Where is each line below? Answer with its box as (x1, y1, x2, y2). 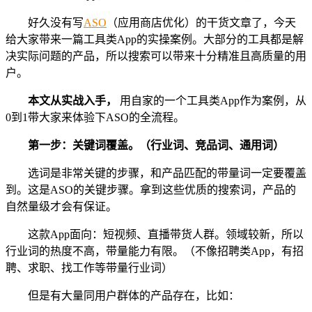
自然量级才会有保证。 (6, 200, 117, 212)
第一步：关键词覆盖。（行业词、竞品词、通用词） (28, 139, 284, 151)
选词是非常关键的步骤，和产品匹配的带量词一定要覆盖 (28, 166, 306, 179)
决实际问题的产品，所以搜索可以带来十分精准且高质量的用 (6, 49, 306, 62)
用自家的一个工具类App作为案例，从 (120, 94, 306, 107)
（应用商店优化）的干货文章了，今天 (107, 16, 296, 29)
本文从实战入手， (28, 94, 120, 107)
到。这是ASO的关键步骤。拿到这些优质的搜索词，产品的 (6, 183, 296, 196)
